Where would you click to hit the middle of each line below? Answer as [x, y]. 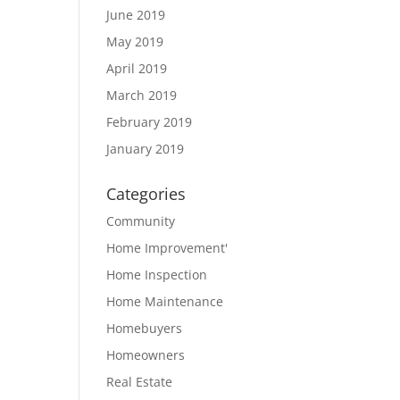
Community [141, 221]
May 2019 [135, 42]
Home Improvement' [167, 248]
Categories [146, 194]
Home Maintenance [165, 301]
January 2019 [146, 149]
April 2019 [137, 68]
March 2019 [142, 95]
